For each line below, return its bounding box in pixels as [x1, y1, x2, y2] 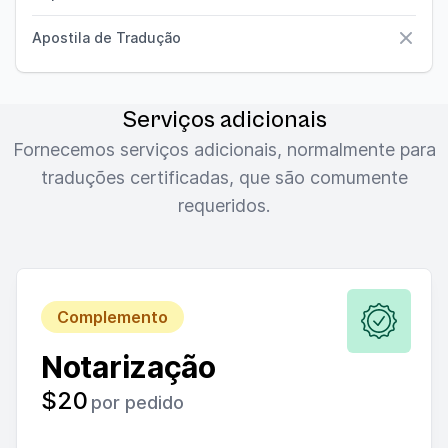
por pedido [91, 392, 185, 413]
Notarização [41, 349, 216, 385]
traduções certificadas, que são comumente [40, 167, 408, 188]
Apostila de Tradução [32, 29, 181, 46]
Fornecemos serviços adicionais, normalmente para [12, 139, 436, 160]
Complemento [57, 307, 168, 327]
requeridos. [178, 195, 270, 216]
